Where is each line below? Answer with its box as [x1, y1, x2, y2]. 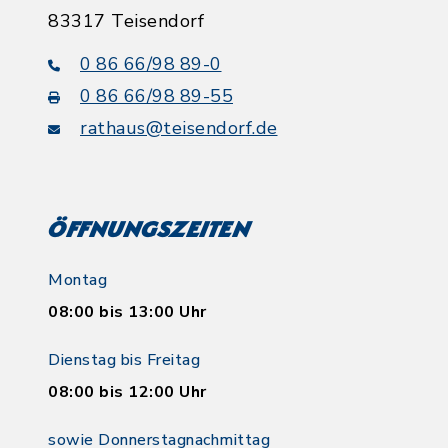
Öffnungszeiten [46, 222, 252, 241]
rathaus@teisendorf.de [80, 116, 278, 140]
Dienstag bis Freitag [48, 349, 200, 371]
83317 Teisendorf [48, 9, 204, 33]
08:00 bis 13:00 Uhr [48, 301, 207, 323]
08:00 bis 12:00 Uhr [48, 381, 207, 403]
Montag [48, 269, 107, 291]
